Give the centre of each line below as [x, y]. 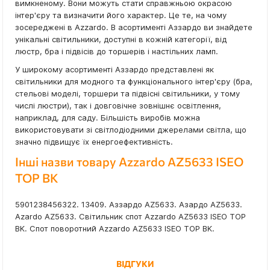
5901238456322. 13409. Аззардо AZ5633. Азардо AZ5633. [129, 205]
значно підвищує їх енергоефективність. [94, 142]
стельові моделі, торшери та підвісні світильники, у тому [127, 94]
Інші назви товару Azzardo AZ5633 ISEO [129, 162]
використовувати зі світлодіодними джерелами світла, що [131, 130]
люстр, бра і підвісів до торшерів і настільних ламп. [117, 52]
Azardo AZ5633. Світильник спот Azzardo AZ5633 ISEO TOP [130, 217]
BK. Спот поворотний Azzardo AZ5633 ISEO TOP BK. [115, 229]
